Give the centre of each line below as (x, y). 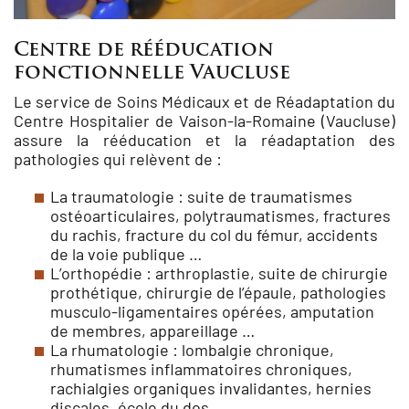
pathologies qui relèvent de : (117, 159)
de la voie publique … (126, 254)
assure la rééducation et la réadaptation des (204, 140)
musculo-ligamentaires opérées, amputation (212, 312)
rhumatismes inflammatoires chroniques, (201, 369)
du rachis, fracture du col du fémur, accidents (214, 235)
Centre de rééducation (143, 49)
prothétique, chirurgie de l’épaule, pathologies (218, 293)
